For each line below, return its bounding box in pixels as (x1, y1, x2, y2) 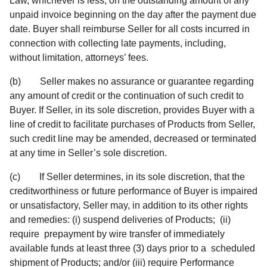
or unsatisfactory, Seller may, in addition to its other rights (10, 200, 248, 210)
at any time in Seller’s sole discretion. (10, 147, 167, 158)
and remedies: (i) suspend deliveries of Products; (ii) (10, 214, 233, 225)
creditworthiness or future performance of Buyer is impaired (10, 185, 257, 196)
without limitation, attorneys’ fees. (10, 52, 148, 63)
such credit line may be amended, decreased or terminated (10, 133, 256, 144)
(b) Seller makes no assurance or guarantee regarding (10, 76, 254, 86)
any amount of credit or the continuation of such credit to (10, 90, 244, 101)
